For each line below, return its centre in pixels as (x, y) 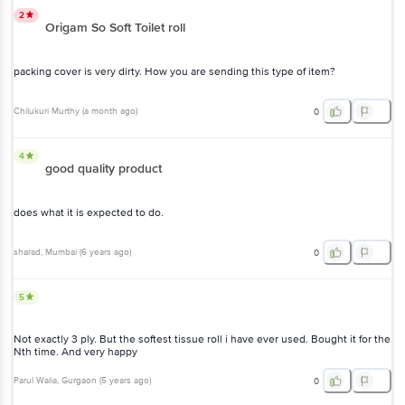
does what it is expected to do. (89, 212)
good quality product (104, 168)
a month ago (110, 112)
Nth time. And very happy (75, 352)
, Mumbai (59, 253)
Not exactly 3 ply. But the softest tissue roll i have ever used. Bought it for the (202, 339)
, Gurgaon (77, 381)
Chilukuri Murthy (47, 112)
